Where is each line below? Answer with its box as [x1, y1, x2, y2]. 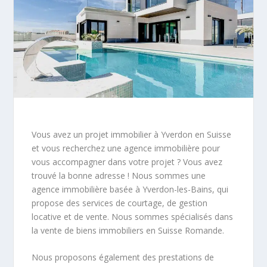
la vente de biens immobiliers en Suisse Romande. [32, 224, 225, 236]
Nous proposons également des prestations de [32, 251, 215, 263]
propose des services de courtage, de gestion [32, 197, 208, 209]
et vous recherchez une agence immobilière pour [32, 142, 221, 154]
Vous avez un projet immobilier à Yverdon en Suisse [32, 128, 232, 140]
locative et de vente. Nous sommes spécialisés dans [32, 210, 234, 222]
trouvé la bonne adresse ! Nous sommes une [32, 169, 206, 181]
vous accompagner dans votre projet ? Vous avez [32, 156, 223, 167]
